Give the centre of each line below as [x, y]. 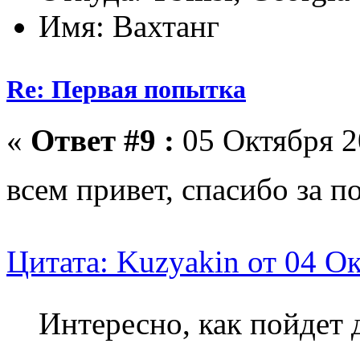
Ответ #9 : [102, 141]
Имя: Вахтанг [129, 26]
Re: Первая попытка [126, 89]
